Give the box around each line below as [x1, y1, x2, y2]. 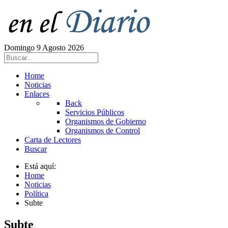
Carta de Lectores [24, 135, 81, 144]
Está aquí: [24, 162, 60, 170]
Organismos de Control [65, 126, 140, 135]
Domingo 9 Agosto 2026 [4, 43, 84, 52]
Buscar [24, 145, 47, 153]
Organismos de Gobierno [65, 117, 146, 126]
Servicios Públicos [65, 108, 124, 117]
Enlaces [24, 90, 49, 98]
